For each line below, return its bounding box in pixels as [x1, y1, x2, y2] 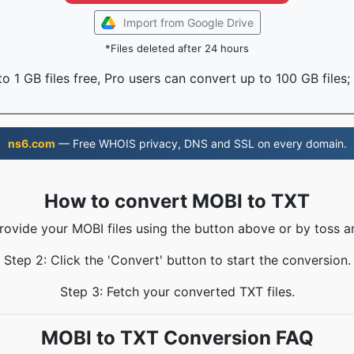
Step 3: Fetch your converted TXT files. [59, 284, 295, 299]
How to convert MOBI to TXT [44, 190, 310, 213]
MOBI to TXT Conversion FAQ [40, 326, 314, 349]
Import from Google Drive [122, 16, 254, 29]
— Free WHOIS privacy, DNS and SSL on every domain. [55, 137, 347, 150]
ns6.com [7, 137, 55, 150]
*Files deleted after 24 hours [105, 42, 249, 55]
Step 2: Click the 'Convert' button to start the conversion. [3, 252, 351, 268]
